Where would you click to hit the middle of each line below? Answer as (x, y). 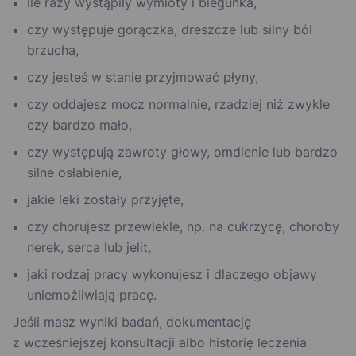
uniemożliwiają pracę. (92, 295)
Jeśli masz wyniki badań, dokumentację (132, 322)
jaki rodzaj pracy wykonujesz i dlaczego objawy (172, 275)
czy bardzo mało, (79, 125)
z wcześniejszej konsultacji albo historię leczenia (160, 343)
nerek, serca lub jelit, (89, 248)
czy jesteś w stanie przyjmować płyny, (143, 77)
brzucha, (53, 50)
